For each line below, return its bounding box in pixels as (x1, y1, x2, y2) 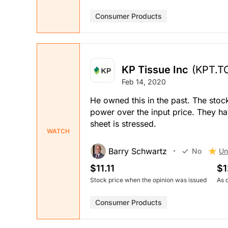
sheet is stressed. (90, 118, 156, 129)
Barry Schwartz (108, 146, 167, 156)
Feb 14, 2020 (122, 77, 166, 86)
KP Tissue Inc (122, 63, 188, 76)
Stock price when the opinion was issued (90, 176, 207, 184)
